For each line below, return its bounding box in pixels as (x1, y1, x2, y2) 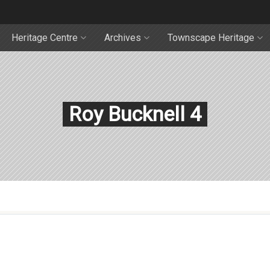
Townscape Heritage (168, 32, 254, 43)
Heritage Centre (11, 32, 78, 43)
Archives (104, 32, 141, 43)
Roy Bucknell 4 (69, 102, 201, 126)
